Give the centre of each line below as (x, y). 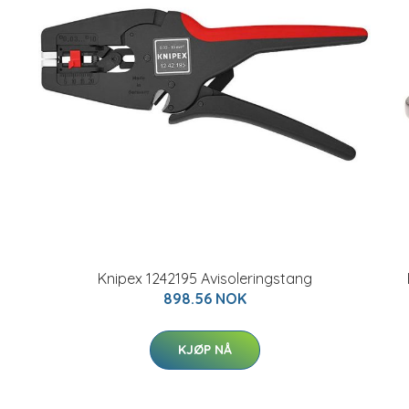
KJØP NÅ (204, 350)
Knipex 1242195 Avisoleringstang (204, 278)
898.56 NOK (204, 299)
